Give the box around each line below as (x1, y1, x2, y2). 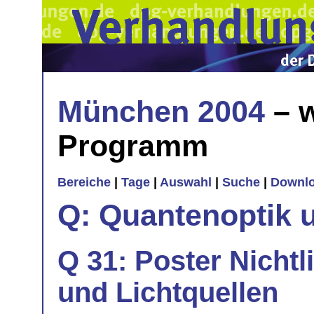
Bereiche (57, 175, 111, 190)
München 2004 (57, 94, 265, 128)
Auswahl (160, 175, 212, 190)
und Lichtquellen (57, 276, 278, 308)
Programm (57, 128, 208, 163)
